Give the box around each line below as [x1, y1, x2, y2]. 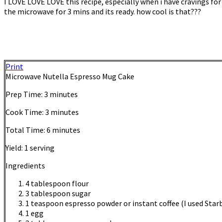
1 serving [24, 143, 55, 153]
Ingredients [5, 161, 45, 171]
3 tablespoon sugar [25, 188, 91, 199]
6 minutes [47, 125, 80, 135]
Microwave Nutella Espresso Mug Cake [5, 71, 134, 82]
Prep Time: [5, 89, 44, 100]
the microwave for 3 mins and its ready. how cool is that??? [4, 6, 201, 17]
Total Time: [5, 125, 47, 135]
